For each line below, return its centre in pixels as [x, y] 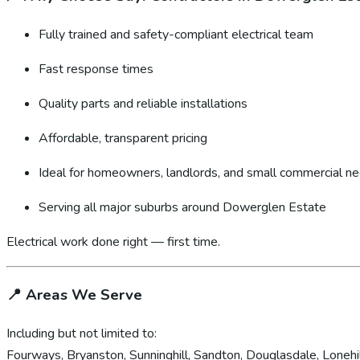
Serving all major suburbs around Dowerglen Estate [182, 207]
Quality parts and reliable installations [143, 103]
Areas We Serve [84, 295]
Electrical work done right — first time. [113, 241]
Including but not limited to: [82, 333]
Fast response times [96, 69]
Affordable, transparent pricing [123, 138]
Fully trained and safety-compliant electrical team [176, 34]
